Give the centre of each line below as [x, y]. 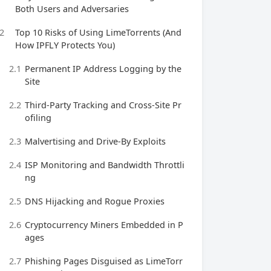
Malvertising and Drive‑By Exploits [95, 141]
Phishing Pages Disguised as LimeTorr [104, 261]
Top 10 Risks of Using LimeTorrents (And [98, 32]
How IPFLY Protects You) [65, 45]
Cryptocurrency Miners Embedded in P [104, 225]
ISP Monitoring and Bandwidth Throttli [105, 165]
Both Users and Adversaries [72, 9]
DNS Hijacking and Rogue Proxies [95, 201]
